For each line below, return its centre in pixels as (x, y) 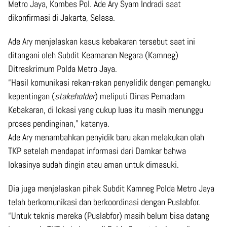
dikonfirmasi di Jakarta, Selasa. (62, 18)
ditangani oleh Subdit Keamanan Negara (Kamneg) (93, 55)
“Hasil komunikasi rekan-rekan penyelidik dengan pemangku (109, 83)
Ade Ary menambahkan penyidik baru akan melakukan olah (106, 137)
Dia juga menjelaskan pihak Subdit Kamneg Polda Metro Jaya (111, 188)
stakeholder (75, 96)
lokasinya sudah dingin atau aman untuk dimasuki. (93, 165)
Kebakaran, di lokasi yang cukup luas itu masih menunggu (106, 110)
